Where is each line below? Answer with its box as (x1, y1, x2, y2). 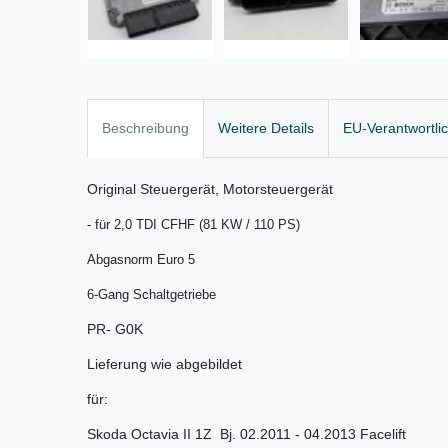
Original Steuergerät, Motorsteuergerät (87, 181, 333, 198)
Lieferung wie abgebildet (87, 356, 242, 373)
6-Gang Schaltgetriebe (87, 287, 216, 303)
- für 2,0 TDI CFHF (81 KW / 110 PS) (87, 217, 300, 233)
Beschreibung (102, 120, 189, 137)
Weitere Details (218, 120, 314, 137)
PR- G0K (87, 321, 143, 338)
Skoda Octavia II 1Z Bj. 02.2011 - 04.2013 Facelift (87, 426, 406, 443)
